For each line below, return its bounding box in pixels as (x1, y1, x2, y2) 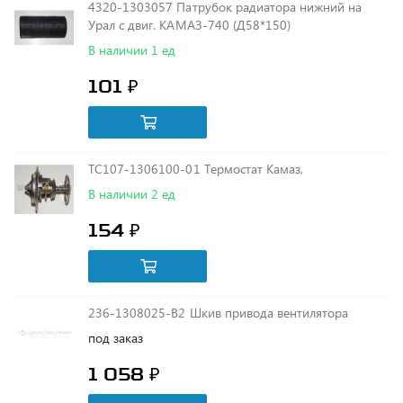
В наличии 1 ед (88, 2, 176, 19)
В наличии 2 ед (88, 146, 176, 163)
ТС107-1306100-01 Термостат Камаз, (203, 121, 304, 138)
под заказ (88, 290, 144, 307)
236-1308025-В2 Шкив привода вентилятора (189, 264, 349, 282)
